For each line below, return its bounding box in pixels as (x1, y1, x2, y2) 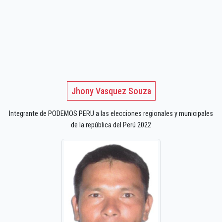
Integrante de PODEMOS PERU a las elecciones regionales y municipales (9, 110, 213, 118)
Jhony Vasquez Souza (71, 86, 151, 97)
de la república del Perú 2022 (71, 121, 151, 130)
